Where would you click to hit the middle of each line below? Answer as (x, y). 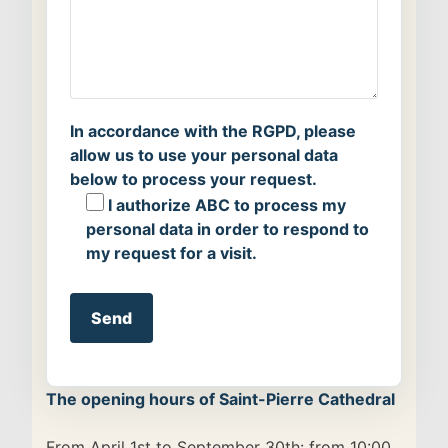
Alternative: (116, 375)
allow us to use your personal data (204, 155)
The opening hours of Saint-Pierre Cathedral (220, 399)
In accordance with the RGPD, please (213, 131)
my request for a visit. (171, 253)
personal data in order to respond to (227, 229)
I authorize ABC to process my (227, 205)
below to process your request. (193, 179)
